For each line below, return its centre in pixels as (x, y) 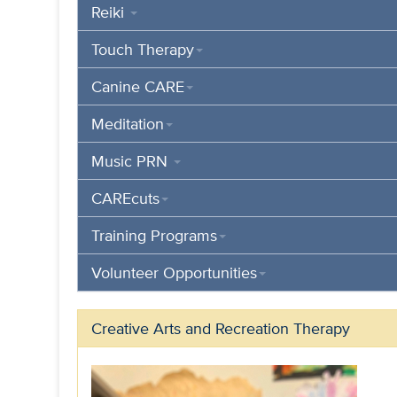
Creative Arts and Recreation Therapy (221, 328)
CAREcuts (126, 198)
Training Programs (155, 235)
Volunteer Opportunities (175, 272)
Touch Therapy (143, 49)
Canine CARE (138, 86)
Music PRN (132, 160)
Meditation (128, 123)
